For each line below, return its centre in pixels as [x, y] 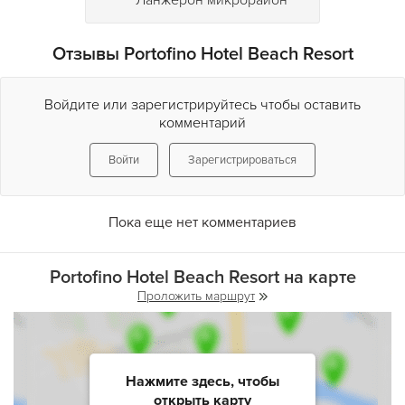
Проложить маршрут [196, 296]
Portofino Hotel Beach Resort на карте [202, 278]
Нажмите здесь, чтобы [202, 381]
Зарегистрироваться [242, 160]
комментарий [202, 123]
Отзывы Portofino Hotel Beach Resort [202, 54]
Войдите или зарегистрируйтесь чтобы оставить [202, 105]
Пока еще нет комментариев [202, 222]
